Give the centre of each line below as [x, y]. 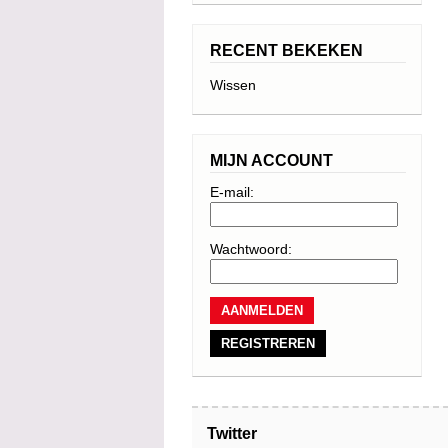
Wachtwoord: [251, 249]
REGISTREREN [268, 343]
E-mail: [232, 192]
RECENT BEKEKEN [286, 50]
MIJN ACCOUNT [271, 160]
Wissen [233, 85]
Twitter [232, 433]
